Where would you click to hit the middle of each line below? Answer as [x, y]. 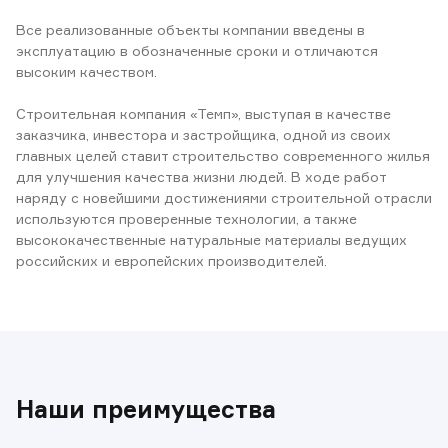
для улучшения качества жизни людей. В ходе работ [201, 176]
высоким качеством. [86, 71]
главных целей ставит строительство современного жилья [223, 155]
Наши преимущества [146, 409]
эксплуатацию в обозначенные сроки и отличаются [197, 50]
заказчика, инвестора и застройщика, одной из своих [203, 134]
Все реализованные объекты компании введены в [190, 29]
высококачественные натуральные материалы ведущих [211, 239]
